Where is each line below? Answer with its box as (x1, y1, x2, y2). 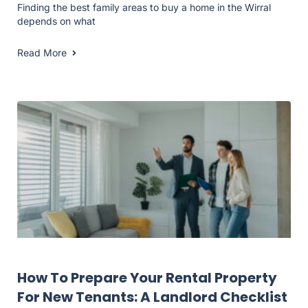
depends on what (17, 15, 96, 27)
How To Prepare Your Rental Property (17, 268, 277, 288)
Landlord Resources (17, 255, 107, 267)
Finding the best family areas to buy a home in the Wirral (17, 1, 271, 14)
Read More (17, 47, 67, 59)
